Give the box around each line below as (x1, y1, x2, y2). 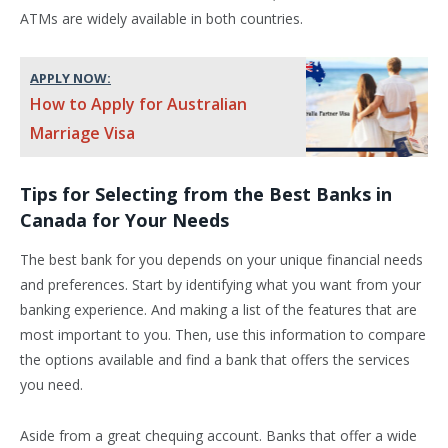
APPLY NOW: (30, 69, 112, 88)
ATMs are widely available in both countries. (20, 9, 303, 29)
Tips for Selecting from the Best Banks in (20, 182, 392, 207)
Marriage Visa (30, 122, 136, 145)
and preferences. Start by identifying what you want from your (20, 274, 421, 294)
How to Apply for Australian (30, 93, 248, 116)
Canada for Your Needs (20, 208, 229, 233)
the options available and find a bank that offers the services (20, 349, 410, 369)
